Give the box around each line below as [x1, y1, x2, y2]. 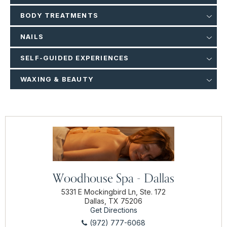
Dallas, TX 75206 [85, 197, 142, 206]
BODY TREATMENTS [20, 11, 98, 20]
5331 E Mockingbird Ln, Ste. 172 [61, 187, 166, 197]
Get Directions [90, 206, 137, 215]
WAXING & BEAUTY [20, 75, 94, 84]
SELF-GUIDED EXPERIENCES [20, 54, 129, 62]
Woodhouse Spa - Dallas [53, 170, 174, 186]
